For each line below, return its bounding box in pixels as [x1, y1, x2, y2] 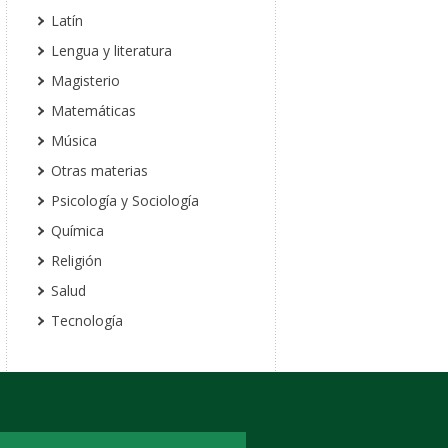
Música [51, 131, 97, 150]
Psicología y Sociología [51, 191, 199, 210]
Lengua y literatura [51, 41, 172, 60]
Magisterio [51, 71, 120, 90]
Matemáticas [51, 101, 136, 120]
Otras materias [51, 161, 148, 180]
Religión [51, 251, 102, 270]
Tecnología [51, 311, 123, 330]
